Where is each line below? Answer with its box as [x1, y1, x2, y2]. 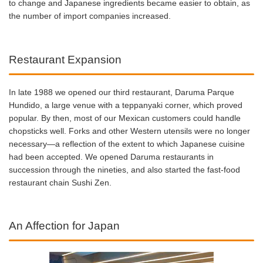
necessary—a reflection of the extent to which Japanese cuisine [9, 139, 245, 149]
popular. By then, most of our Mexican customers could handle [9, 113, 241, 123]
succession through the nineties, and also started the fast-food [9, 164, 240, 174]
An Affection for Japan [9, 220, 120, 232]
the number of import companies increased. [9, 11, 171, 21]
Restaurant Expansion [9, 53, 122, 66]
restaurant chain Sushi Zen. [9, 177, 112, 187]
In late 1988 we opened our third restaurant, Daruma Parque [9, 87, 234, 97]
